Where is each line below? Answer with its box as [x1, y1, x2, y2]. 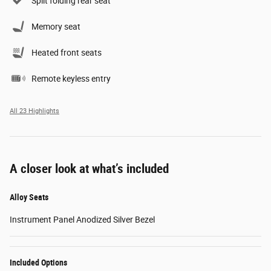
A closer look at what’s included [10, 161, 169, 176]
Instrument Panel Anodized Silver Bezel [10, 214, 155, 224]
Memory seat [31, 21, 80, 31]
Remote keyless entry [31, 73, 111, 83]
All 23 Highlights [10, 106, 59, 115]
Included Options [10, 257, 67, 267]
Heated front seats [31, 47, 102, 57]
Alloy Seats [10, 192, 48, 202]
